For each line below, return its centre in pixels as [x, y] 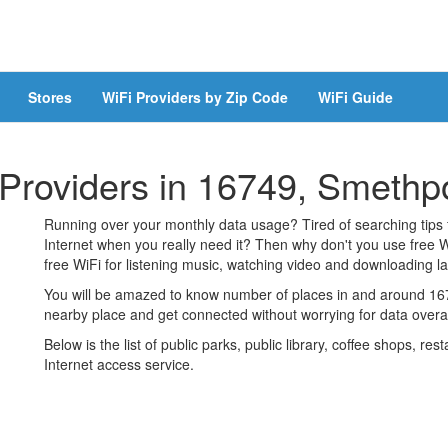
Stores [50, 97]
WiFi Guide [355, 97]
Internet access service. [119, 364]
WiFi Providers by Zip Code [195, 97]
